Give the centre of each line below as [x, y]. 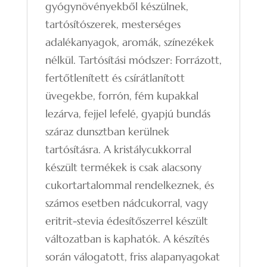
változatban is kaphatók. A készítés [127, 238]
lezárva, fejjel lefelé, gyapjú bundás [128, 113]
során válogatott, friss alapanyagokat [132, 256]
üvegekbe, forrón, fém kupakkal [122, 95]
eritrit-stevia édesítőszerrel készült [126, 221]
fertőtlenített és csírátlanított [115, 77]
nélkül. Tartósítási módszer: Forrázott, [133, 60]
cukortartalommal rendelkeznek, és [129, 185]
